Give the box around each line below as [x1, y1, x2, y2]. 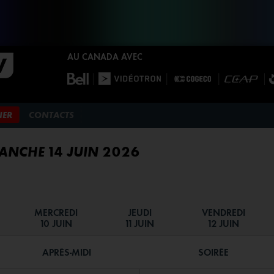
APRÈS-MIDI [42, 246, 91, 258]
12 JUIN [208, 217, 239, 229]
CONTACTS [29, 110, 74, 120]
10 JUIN [40, 217, 72, 229]
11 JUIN [125, 217, 154, 229]
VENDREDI [202, 206, 245, 218]
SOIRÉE [198, 246, 229, 258]
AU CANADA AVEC [67, 51, 143, 62]
